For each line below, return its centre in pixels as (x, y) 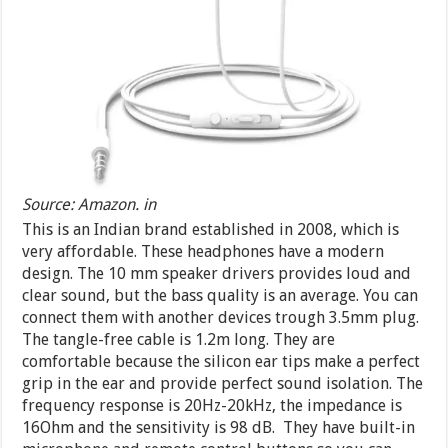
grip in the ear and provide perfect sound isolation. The (223, 383)
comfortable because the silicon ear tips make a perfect (221, 361)
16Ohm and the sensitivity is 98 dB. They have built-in (219, 427)
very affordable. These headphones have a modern (203, 251)
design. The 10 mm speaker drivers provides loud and (217, 273)
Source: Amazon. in (89, 204)
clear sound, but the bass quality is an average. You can (220, 295)
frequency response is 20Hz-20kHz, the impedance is (212, 405)
